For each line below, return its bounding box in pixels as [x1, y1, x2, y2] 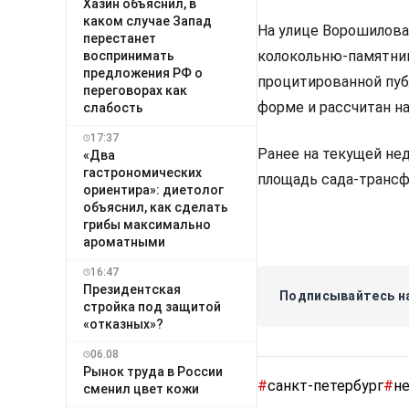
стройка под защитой [83, 299, 221, 314]
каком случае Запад [83, 13, 212, 28]
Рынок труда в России [83, 363, 223, 379]
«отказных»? [83, 316, 163, 331]
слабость [83, 100, 143, 115]
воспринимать [83, 47, 174, 63]
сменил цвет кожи [83, 381, 199, 396]
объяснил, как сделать [83, 199, 228, 215]
